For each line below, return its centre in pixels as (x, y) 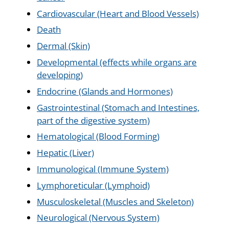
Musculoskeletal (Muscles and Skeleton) (115, 201)
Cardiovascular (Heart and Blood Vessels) (118, 13)
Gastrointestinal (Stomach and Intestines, (118, 107)
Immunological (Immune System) (103, 169)
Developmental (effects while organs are (117, 62)
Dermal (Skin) (63, 46)
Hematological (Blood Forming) (98, 136)
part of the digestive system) (93, 120)
